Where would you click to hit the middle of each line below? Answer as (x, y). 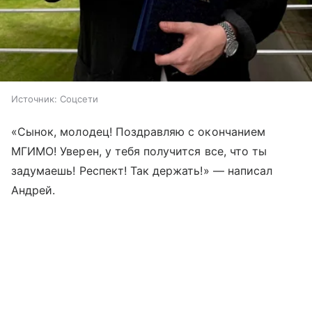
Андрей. (33, 190)
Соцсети (79, 99)
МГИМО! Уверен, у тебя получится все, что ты (139, 151)
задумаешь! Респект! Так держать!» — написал (142, 170)
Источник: (34, 99)
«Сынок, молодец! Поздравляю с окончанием (138, 131)
